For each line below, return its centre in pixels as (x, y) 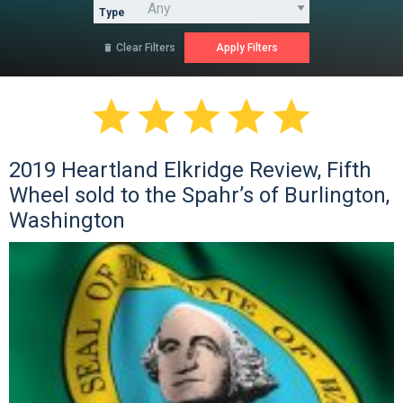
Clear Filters (144, 48)
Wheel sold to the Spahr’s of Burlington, (199, 196)
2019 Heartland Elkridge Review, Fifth (190, 170)
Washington (67, 221)
